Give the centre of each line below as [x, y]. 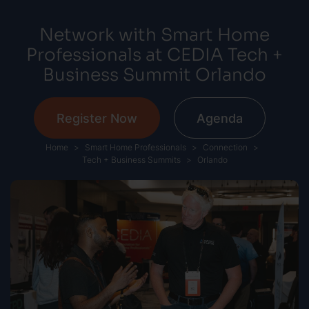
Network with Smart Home [154, 33]
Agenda [219, 118]
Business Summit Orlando [154, 73]
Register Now [97, 118]
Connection [225, 148]
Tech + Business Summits [131, 160]
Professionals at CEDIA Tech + [154, 53]
